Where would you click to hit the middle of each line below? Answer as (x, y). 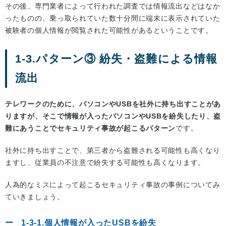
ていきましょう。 (35, 196)
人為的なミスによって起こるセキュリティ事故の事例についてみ (113, 184)
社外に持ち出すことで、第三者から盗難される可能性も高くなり (113, 150)
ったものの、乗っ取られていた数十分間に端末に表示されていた (113, 18)
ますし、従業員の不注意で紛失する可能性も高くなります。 (105, 162)
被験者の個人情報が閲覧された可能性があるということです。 (109, 30)
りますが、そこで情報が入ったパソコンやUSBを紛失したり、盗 (113, 116)
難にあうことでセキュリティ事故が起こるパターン (91, 128)
